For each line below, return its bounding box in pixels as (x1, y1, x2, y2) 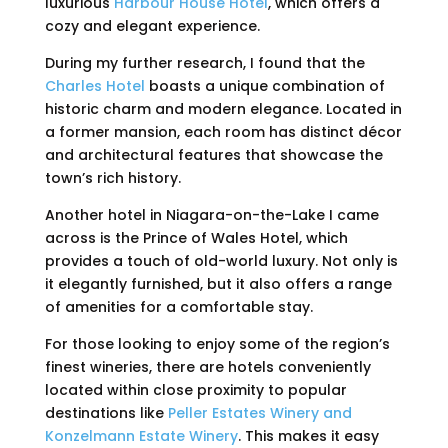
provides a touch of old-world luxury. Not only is (44, 250, 398, 271)
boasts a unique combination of (144, 75, 385, 96)
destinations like (44, 402, 168, 423)
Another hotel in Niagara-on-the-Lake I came (44, 204, 379, 225)
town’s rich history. (44, 167, 181, 188)
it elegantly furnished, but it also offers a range (44, 273, 392, 294)
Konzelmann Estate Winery (44, 425, 238, 446)
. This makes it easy (237, 425, 379, 446)
